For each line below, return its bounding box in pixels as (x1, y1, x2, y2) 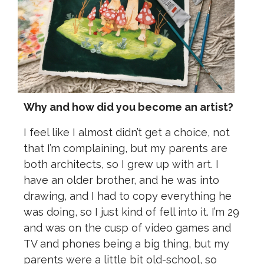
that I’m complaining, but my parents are (24, 142, 227, 155)
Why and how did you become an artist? (24, 101, 233, 114)
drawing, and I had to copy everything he (24, 190, 232, 203)
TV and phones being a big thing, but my (24, 237, 229, 250)
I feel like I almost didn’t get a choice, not (24, 126, 230, 139)
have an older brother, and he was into (24, 174, 219, 187)
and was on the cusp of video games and (24, 222, 231, 235)
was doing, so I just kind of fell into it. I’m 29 (24, 206, 239, 219)
